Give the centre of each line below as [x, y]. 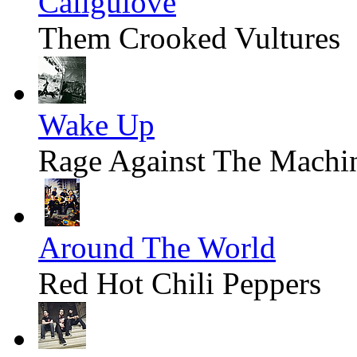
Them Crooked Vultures [189, 38]
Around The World [157, 248]
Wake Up [96, 125]
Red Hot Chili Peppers [180, 284]
